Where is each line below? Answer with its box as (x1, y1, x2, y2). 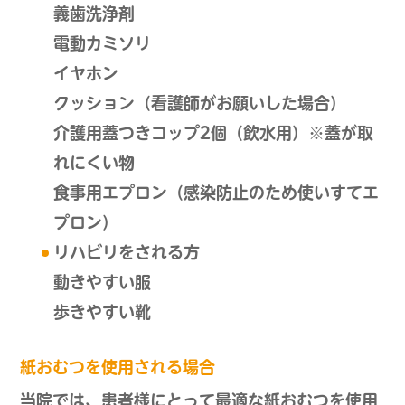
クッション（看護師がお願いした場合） (52, 95, 346, 112)
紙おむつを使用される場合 (20, 359, 216, 376)
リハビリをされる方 (52, 244, 200, 261)
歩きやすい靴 (52, 304, 151, 321)
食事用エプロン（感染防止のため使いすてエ (52, 184, 379, 202)
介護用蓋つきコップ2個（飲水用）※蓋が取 (52, 125, 373, 142)
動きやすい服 (52, 274, 151, 291)
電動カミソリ (52, 35, 151, 52)
